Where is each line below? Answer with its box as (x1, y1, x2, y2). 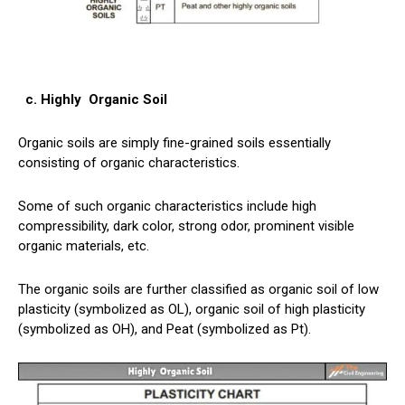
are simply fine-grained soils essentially (95, 134, 331, 151)
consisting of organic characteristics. (18, 154, 240, 171)
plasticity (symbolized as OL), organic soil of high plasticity (18, 300, 365, 317)
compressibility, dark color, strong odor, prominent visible (18, 217, 354, 234)
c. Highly (18, 90, 89, 108)
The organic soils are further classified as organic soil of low (18, 280, 379, 297)
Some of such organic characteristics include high (18, 197, 316, 214)
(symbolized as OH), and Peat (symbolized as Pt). (18, 320, 311, 337)
